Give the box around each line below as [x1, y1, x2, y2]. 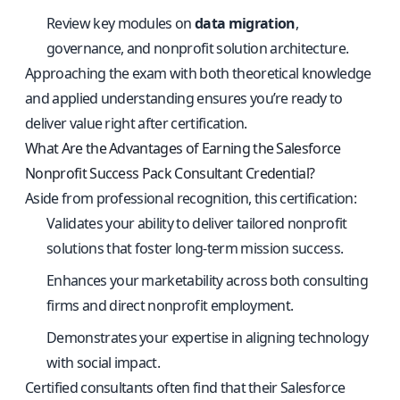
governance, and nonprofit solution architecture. [46, 38, 349, 58]
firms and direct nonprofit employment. [46, 296, 294, 315]
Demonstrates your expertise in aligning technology [46, 328, 369, 347]
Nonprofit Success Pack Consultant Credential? [25, 163, 315, 183]
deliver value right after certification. [25, 113, 247, 133]
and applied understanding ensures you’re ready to [25, 88, 343, 108]
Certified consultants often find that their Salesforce [25, 378, 346, 397]
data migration [195, 13, 296, 33]
